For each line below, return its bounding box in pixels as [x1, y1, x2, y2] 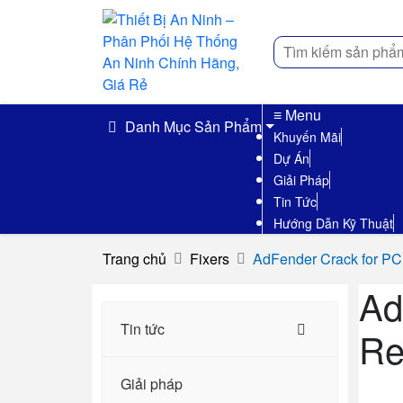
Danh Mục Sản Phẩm [121, 116, 262, 137]
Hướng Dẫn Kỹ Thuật [273, 214, 393, 232]
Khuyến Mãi [273, 128, 341, 146]
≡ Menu [273, 104, 321, 125]
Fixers [190, 248, 229, 269]
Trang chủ [103, 248, 166, 269]
